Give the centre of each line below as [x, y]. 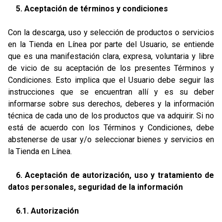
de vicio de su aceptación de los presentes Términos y [111, 68]
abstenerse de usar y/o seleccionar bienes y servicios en [111, 139]
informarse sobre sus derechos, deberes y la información [111, 104]
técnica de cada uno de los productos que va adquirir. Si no [111, 116]
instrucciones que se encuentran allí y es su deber [111, 92]
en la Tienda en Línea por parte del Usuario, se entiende [111, 44]
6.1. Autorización [47, 211]
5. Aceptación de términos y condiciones [92, 9]
